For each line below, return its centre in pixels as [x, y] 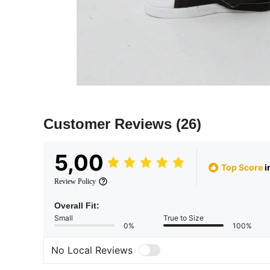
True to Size [184, 218]
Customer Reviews [110, 124]
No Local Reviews [92, 250]
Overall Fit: [77, 205]
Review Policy [75, 181]
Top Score [242, 168]
